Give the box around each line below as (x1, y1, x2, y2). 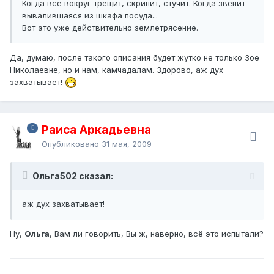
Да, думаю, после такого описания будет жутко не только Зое (10, 52, 259, 62)
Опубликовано (42, 138, 102, 149)
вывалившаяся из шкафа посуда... (22, 10, 158, 20)
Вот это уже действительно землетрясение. (22, 22, 198, 32)
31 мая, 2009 (102, 138, 152, 149)
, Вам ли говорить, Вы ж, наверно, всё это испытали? (50, 228, 264, 239)
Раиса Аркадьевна (42, 122, 151, 137)
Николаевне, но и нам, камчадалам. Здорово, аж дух (10, 64, 223, 75)
